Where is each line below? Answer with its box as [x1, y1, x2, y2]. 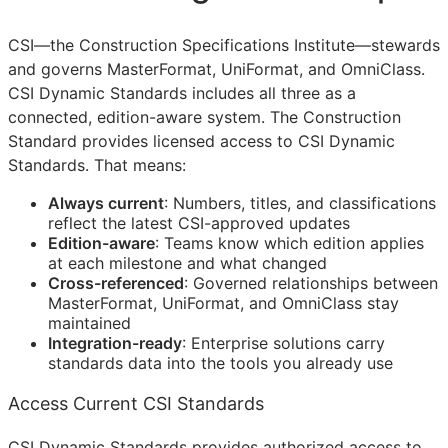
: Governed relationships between [184, 272, 438, 293]
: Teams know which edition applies [155, 232, 424, 253]
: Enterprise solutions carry [182, 332, 385, 353]
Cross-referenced [48, 272, 184, 293]
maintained [48, 312, 131, 333]
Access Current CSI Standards [8, 392, 264, 414]
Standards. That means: [8, 154, 186, 175]
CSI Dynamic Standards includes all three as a [8, 82, 356, 103]
